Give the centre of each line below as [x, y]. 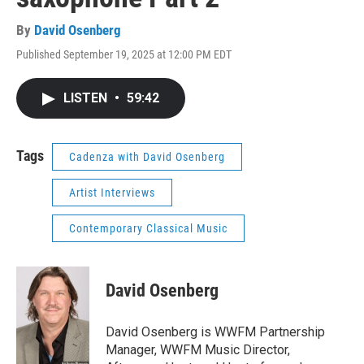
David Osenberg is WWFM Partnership [215, 331]
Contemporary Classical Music [148, 228]
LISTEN [87, 97]
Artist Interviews [112, 192]
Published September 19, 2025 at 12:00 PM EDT [124, 54]
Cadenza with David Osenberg [147, 156]
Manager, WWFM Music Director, [198, 349]
